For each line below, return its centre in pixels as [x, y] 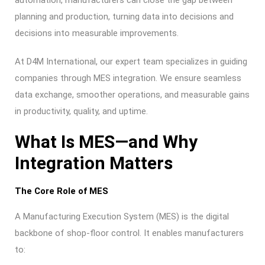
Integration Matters [94, 163]
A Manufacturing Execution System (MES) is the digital [122, 216]
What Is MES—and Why [106, 142]
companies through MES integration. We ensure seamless [128, 78]
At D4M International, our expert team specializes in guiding [131, 62]
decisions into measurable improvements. [97, 33]
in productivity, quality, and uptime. [81, 111]
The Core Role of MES [62, 191]
